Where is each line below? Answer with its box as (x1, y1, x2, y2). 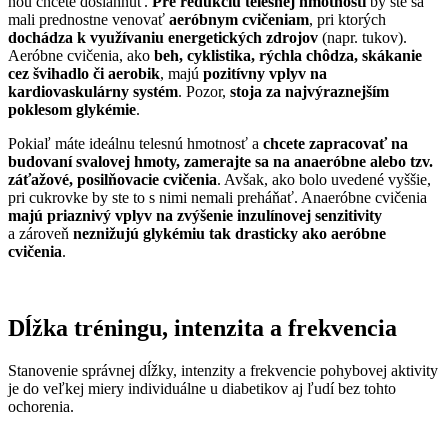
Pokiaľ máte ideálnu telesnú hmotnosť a (8, 135, 263, 153)
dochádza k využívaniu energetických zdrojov (8, 29, 318, 47)
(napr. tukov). (318, 29, 407, 47)
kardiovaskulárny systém (8, 83, 178, 101)
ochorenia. (8, 397, 74, 415)
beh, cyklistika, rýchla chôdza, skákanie (154, 47, 422, 65)
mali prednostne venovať (8, 11, 169, 29)
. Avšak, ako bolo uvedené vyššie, (217, 171, 431, 189)
